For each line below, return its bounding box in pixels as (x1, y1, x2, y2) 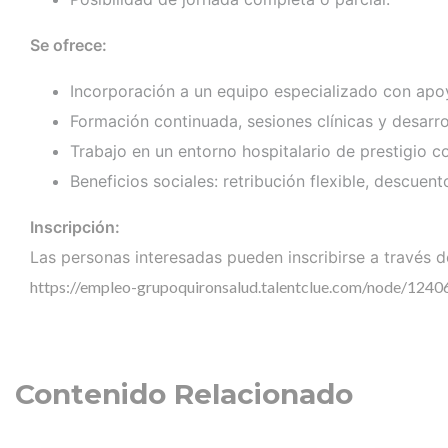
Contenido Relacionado (15, 377, 353, 412)
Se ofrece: (30, 35, 107, 56)
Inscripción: (30, 217, 120, 238)
